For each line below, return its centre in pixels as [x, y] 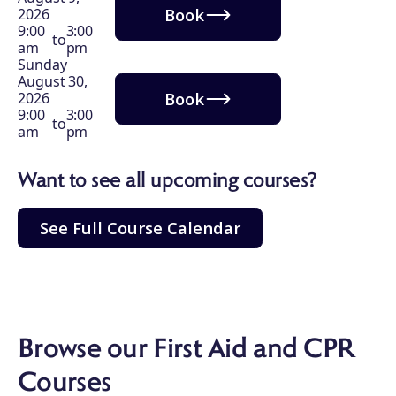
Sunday [42, 65]
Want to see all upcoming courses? [168, 182]
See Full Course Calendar [140, 228]
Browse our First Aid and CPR [187, 350]
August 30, [53, 82]
